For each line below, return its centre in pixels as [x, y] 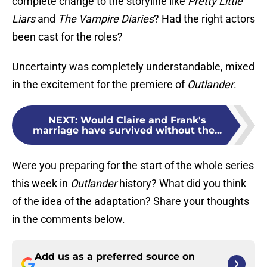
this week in [41, 184]
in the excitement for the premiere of [100, 85]
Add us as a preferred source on [115, 257]
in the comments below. [69, 219]
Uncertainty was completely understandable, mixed [133, 67]
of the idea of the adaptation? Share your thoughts [131, 201]
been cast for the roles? [67, 37]
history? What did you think [181, 184]
